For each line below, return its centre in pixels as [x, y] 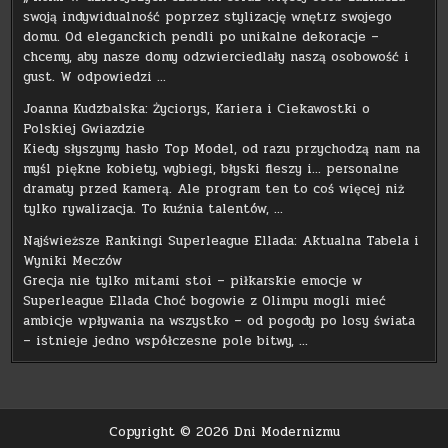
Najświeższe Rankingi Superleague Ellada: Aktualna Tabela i [221, 240]
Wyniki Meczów [73, 260]
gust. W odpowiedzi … [95, 76]
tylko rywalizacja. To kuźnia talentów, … [153, 208]
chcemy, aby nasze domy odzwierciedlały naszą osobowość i [216, 56]
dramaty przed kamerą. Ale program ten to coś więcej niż [214, 188]
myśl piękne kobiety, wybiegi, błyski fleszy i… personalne [211, 168]
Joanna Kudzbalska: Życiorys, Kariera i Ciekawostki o [197, 108]
